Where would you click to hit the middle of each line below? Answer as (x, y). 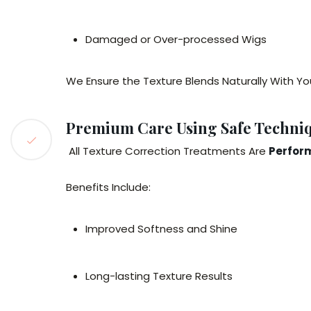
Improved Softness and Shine (161, 229)
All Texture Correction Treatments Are (167, 151)
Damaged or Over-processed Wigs (176, 39)
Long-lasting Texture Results (159, 276)
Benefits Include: (108, 187)
